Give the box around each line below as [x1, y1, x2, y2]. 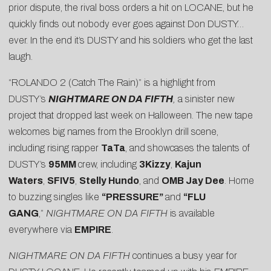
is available [168, 207, 215, 218]
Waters [8, 175, 43, 186]
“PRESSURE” [102, 191, 165, 202]
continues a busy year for [132, 250, 237, 261]
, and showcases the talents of [125, 142, 250, 153]
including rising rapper [8, 142, 101, 153]
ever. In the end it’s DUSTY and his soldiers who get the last [8, 34, 253, 45]
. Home [224, 175, 254, 186]
